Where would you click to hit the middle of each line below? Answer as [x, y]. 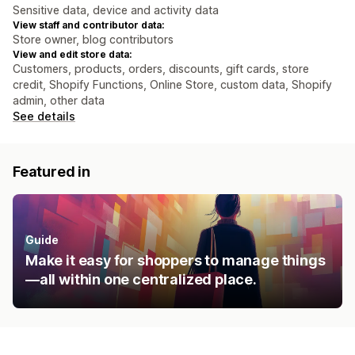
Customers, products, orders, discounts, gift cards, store [161, 69]
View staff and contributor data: [88, 25]
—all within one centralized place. [141, 280]
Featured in [52, 172]
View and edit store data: [72, 55]
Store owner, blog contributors [93, 40]
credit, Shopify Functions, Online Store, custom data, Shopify [172, 85]
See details [44, 116]
